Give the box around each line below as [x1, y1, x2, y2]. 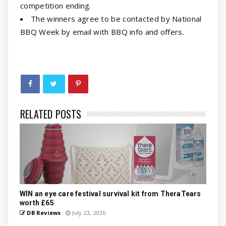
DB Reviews [25, 208, 61, 216]
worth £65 [20, 198, 54, 207]
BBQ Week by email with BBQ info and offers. [20, 26, 184, 37]
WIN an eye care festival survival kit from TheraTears [20, 189, 201, 198]
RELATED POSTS [20, 106, 82, 122]
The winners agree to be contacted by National [31, 13, 202, 24]
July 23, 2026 [70, 208, 106, 216]
